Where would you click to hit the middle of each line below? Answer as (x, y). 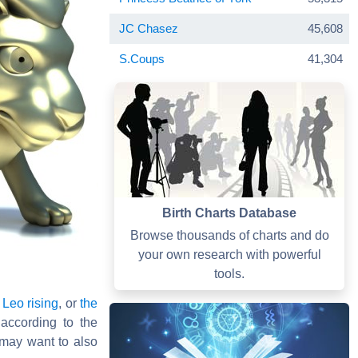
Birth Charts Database (229, 213)
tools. (229, 273)
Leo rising (30, 303)
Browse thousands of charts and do (229, 235)
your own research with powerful (229, 254)
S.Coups (142, 58)
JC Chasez (149, 28)
